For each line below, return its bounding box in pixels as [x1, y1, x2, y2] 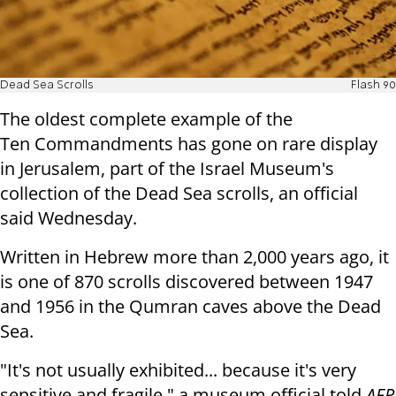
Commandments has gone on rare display [34, 132, 377, 156]
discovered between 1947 [165, 270, 373, 294]
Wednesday [38, 206, 133, 231]
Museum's [249, 156, 334, 181]
